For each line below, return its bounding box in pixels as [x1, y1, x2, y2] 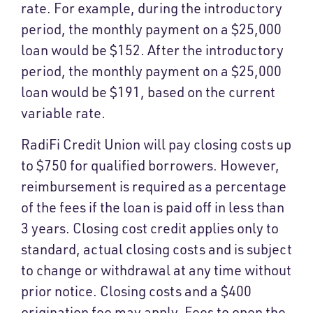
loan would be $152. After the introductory [21, 41, 284, 59]
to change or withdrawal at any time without [21, 261, 291, 279]
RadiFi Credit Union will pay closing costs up [21, 136, 291, 154]
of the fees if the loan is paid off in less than [21, 198, 284, 217]
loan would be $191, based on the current [21, 83, 275, 101]
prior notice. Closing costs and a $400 [21, 282, 252, 300]
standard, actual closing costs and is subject [21, 240, 292, 259]
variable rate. [21, 104, 105, 122]
